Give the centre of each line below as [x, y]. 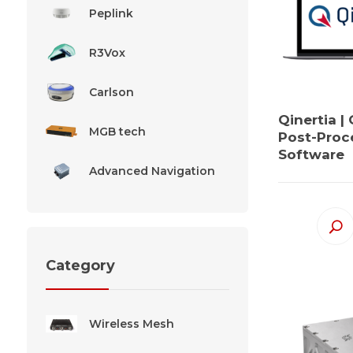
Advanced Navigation [152, 171]
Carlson [111, 92]
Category [80, 266]
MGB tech [117, 131]
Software [312, 154]
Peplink [111, 13]
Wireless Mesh [131, 324]
